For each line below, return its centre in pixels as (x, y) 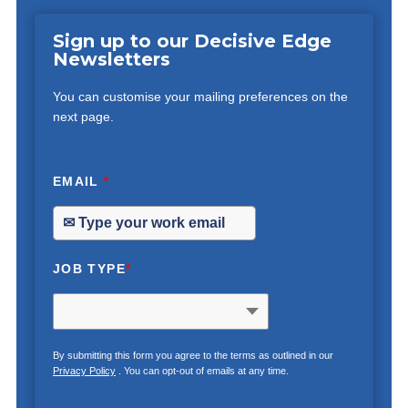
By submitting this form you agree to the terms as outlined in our (193, 356)
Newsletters (111, 60)
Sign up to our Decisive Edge (192, 41)
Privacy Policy (84, 371)
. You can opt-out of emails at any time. (202, 371)
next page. (83, 117)
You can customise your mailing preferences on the (200, 97)
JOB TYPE (89, 269)
